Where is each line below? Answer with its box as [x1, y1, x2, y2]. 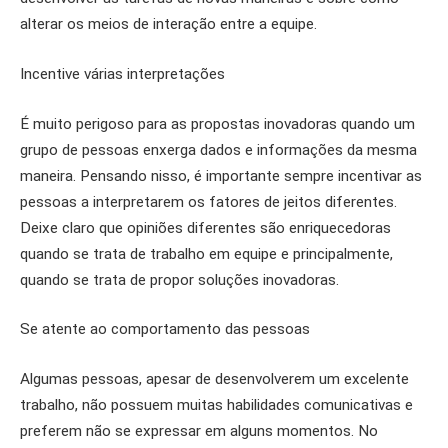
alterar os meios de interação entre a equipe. [20, 15, 317, 34]
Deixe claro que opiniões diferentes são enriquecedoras [20, 218, 391, 237]
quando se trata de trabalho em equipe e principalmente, [20, 244, 393, 263]
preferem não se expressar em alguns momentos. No [20, 421, 378, 440]
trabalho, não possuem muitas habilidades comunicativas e [20, 395, 413, 414]
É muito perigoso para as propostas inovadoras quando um [20, 114, 415, 133]
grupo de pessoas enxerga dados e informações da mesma [20, 140, 417, 159]
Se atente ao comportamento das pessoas [20, 320, 310, 339]
